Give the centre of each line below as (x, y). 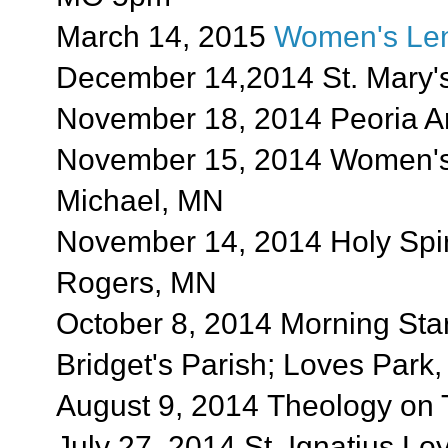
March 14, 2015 (165, 36)
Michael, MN (140, 200)
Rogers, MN (136, 282)
